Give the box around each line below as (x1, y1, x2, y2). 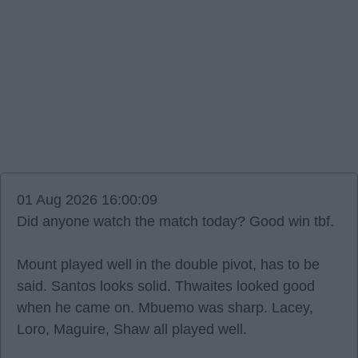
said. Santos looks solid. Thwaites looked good (17, 278, 315, 294)
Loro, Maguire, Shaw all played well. (17, 321, 247, 337)
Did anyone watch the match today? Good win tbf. (17, 213, 334, 229)
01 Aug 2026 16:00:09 (17, 192, 157, 208)
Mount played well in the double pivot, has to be (17, 257, 320, 272)
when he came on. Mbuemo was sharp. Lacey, (17, 300, 313, 316)
